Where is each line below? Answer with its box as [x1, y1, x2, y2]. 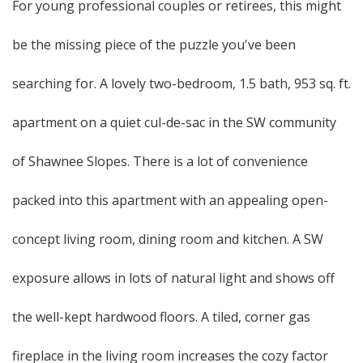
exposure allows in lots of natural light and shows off [12, 269, 335, 287]
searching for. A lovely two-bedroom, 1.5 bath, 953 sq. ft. [12, 75, 351, 92]
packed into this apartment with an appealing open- [12, 191, 328, 209]
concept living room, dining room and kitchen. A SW [12, 230, 323, 248]
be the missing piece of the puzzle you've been [12, 36, 296, 53]
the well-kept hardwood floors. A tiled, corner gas [12, 308, 310, 326]
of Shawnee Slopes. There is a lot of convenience [12, 152, 308, 170]
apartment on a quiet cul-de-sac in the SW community [12, 113, 336, 131]
